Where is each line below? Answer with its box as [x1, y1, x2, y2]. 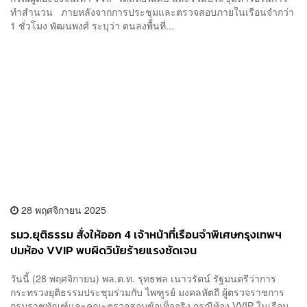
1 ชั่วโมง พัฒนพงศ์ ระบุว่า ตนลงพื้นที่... [10, 18, 174, 32]
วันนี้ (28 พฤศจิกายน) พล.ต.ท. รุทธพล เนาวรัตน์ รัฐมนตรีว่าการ [10, 271, 276, 286]
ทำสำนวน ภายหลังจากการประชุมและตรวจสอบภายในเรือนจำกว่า [10, 4, 294, 19]
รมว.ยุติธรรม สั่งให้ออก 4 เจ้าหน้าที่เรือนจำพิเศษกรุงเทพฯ [10, 225, 282, 243]
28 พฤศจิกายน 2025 [19, 202, 106, 217]
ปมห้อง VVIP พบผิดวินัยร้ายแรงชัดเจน [10, 241, 197, 259]
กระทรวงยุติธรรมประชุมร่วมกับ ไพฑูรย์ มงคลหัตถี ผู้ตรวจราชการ [10, 285, 284, 299]
